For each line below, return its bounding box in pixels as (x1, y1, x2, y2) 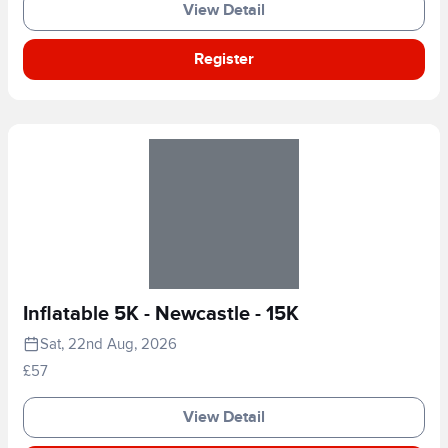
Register (194, 49, 254, 69)
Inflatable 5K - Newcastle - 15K (23, 301, 299, 326)
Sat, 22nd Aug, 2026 (40, 334, 177, 353)
